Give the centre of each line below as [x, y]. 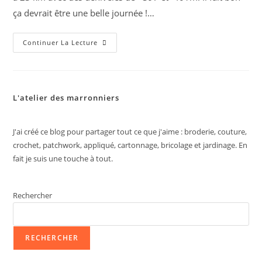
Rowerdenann [128, 59]
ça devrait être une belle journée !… [84, 13]
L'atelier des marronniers [66, 98]
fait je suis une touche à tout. [63, 158]
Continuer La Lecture [61, 42]
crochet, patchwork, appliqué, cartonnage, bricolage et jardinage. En [130, 145]
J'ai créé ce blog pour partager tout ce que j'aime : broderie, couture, [130, 132]
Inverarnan [122, 67]
